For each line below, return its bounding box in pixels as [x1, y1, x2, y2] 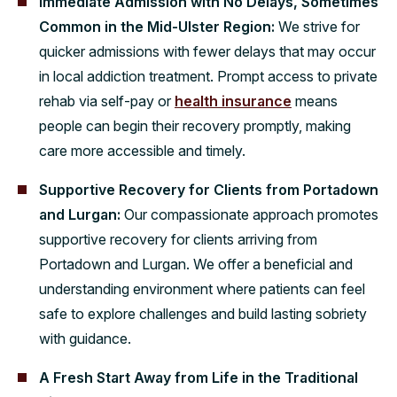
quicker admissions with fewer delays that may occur [39, 42, 376, 60]
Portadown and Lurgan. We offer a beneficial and [39, 254, 353, 273]
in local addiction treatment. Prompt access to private [39, 66, 378, 85]
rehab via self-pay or [39, 91, 175, 110]
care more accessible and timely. [39, 141, 245, 160]
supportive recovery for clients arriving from [39, 230, 317, 248]
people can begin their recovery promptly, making [39, 116, 351, 135]
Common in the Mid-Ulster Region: [39, 17, 278, 35]
